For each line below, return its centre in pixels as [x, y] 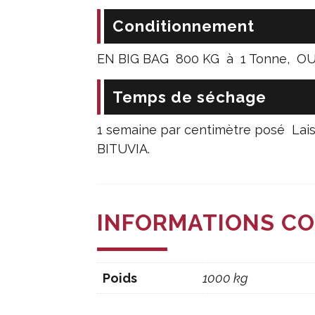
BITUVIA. [123, 148]
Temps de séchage [189, 97]
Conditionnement [183, 26]
